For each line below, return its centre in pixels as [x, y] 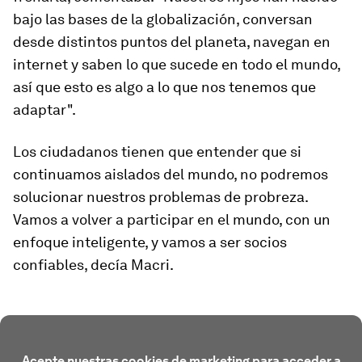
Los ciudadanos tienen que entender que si [157, 152]
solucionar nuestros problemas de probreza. [160, 197]
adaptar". [44, 109]
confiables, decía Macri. [93, 265]
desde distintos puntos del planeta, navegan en [172, 42]
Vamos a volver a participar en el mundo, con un [172, 219]
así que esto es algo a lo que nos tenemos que [164, 87]
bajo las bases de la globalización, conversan [163, 19]
